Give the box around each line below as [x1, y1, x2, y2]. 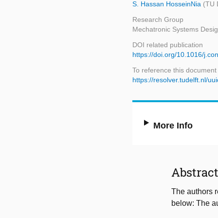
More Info [153, 121, 193, 131]
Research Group [132, 16, 183, 24]
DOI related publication [132, 41, 203, 49]
